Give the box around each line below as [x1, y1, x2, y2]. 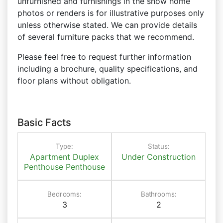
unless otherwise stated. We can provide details [17, 20, 197, 30]
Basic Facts [17, 116, 71, 128]
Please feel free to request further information [17, 52, 191, 62]
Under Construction [121, 152, 196, 162]
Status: [147, 141, 170, 151]
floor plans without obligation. [17, 76, 131, 86]
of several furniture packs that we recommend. [17, 32, 194, 42]
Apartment [30, 152, 70, 162]
